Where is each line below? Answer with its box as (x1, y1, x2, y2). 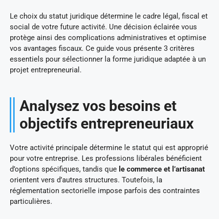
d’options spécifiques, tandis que (10, 164, 119, 174)
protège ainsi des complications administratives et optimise (10, 33, 206, 42)
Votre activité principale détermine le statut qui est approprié (10, 143, 208, 152)
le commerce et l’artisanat (119, 164, 205, 174)
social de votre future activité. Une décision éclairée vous (10, 22, 197, 31)
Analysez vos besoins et (20, 97, 176, 114)
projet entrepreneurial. (10, 65, 82, 74)
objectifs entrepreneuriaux (20, 114, 194, 132)
